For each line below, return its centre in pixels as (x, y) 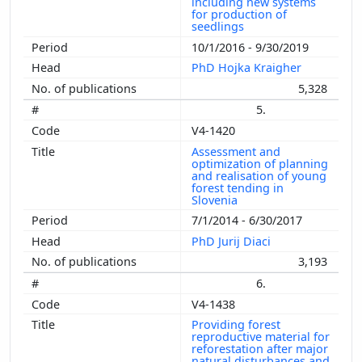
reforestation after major (260, 349)
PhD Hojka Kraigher (248, 68)
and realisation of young (259, 175)
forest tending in (238, 187)
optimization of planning (260, 163)
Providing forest (236, 325)
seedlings (219, 27)
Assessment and (236, 151)
